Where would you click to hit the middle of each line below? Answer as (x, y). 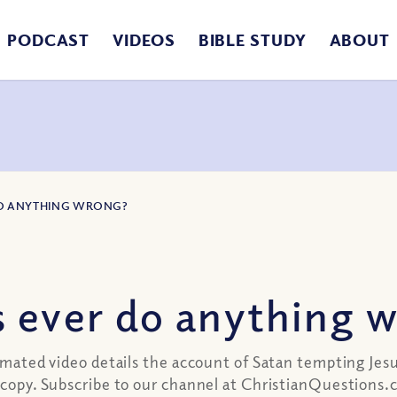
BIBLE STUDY (252, 40)
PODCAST (48, 40)
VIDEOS (144, 40)
